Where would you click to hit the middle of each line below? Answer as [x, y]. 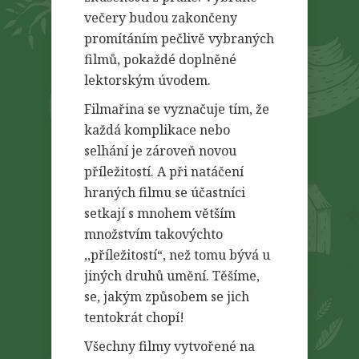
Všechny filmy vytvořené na [169, 346]
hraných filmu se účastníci [165, 192]
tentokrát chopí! [134, 317]
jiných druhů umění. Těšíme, [172, 276]
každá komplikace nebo [157, 130]
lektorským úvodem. [147, 80]
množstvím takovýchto [153, 234]
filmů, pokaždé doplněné [160, 59]
